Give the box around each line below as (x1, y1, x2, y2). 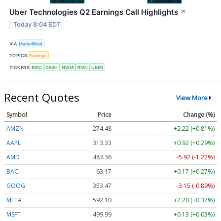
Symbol (6, 110, 27, 119)
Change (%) (183, 110, 215, 119)
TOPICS (9, 52, 28, 58)
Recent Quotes (4, 90, 79, 105)
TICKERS (9, 64, 30, 70)
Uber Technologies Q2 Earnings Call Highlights (9, 7, 178, 17)
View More (176, 93, 208, 102)
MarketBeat (19, 40, 43, 46)
